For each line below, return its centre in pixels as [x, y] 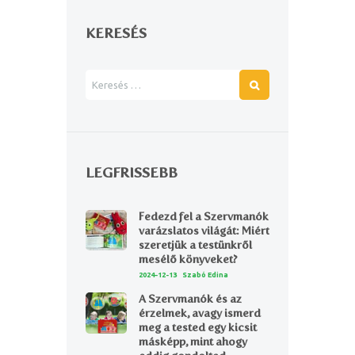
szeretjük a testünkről [195, 245]
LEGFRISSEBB [132, 173]
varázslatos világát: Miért [204, 231]
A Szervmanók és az [190, 300]
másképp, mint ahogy [193, 342]
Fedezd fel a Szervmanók [203, 216]
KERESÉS [116, 34]
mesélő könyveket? [188, 259]
